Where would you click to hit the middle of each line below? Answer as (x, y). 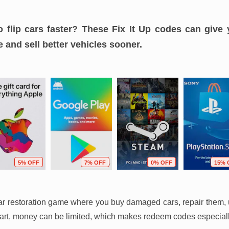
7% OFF (95, 163)
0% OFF (162, 163)
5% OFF (29, 163)
